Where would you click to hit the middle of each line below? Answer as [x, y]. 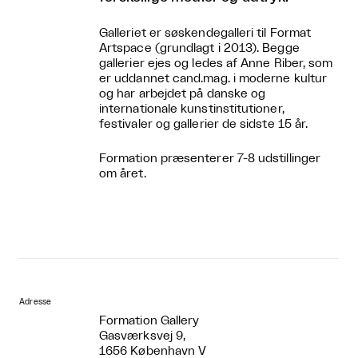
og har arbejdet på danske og [183, 93]
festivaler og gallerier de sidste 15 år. [204, 124]
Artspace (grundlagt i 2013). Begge [199, 48]
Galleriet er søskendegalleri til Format [205, 33]
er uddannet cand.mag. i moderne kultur [213, 78]
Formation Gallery [149, 320]
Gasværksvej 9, [143, 336]
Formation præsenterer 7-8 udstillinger [210, 158]
